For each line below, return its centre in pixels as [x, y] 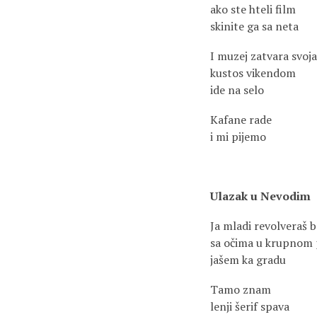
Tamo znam [241, 289]
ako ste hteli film [253, 9]
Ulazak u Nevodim [260, 196]
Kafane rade [241, 120]
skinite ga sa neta [254, 26]
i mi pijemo [238, 137]
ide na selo [237, 90]
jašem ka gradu [248, 260]
